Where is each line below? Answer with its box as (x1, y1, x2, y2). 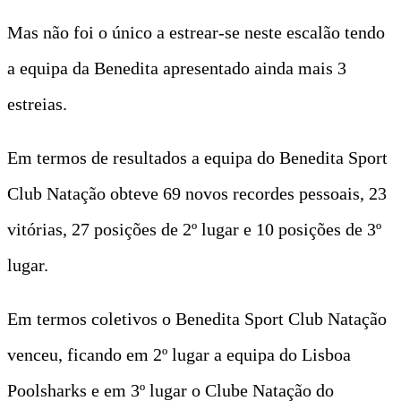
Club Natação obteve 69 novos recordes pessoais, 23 (7, 183, 387, 203)
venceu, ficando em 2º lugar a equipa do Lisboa (7, 344, 351, 364)
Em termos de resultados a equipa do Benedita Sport (7, 147, 388, 167)
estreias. (7, 93, 67, 114)
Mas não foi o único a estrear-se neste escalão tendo (7, 21, 385, 42)
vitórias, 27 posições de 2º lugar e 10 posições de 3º (7, 218, 381, 239)
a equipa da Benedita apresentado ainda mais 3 (7, 57, 346, 78)
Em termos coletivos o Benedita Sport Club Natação (7, 308, 387, 328)
